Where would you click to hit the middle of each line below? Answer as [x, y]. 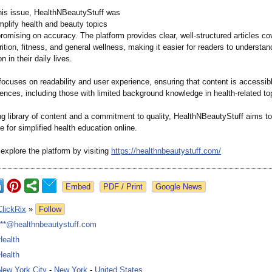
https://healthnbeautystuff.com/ [166, 151]
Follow [50, 209]
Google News [179, 187]
